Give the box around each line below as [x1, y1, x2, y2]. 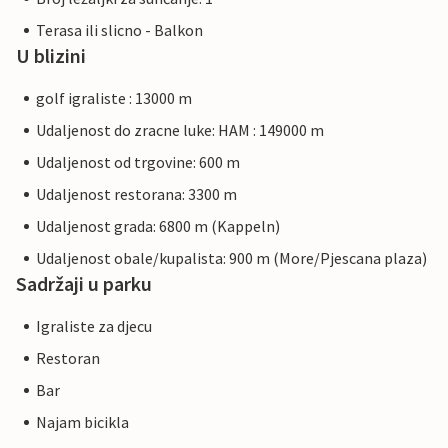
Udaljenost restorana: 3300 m [36, 184, 237, 205]
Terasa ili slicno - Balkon [36, 20, 203, 41]
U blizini [16, 43, 86, 69]
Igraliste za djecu [36, 316, 152, 337]
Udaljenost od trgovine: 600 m [36, 152, 240, 173]
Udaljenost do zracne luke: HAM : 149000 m [36, 120, 324, 141]
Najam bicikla [36, 412, 129, 433]
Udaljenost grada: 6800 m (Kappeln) [36, 216, 280, 237]
